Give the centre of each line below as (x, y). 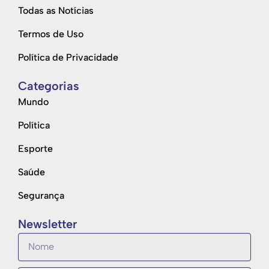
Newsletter (47, 224)
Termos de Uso (51, 34)
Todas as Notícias (56, 10)
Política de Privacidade (68, 57)
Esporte (35, 148)
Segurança (41, 195)
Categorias (49, 86)
